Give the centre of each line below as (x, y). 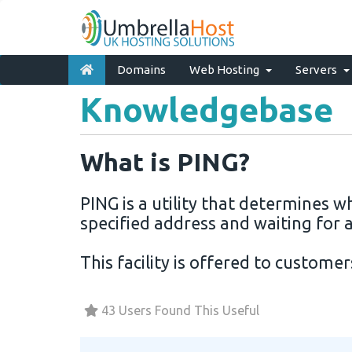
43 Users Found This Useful (179, 310)
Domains (141, 70)
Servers (319, 70)
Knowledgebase (207, 109)
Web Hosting (227, 70)
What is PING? (165, 162)
